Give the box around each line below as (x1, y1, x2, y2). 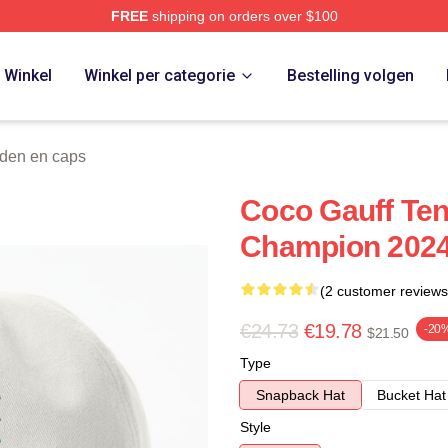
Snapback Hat (256, 387, 345, 403)
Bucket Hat (377, 387, 446, 403)
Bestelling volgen (287, 66, 414, 85)
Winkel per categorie (84, 66, 235, 85)
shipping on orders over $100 (147, 8, 338, 24)
